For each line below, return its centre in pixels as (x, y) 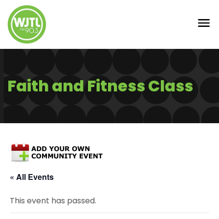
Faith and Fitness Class (100, 86)
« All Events (32, 177)
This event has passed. (53, 201)
